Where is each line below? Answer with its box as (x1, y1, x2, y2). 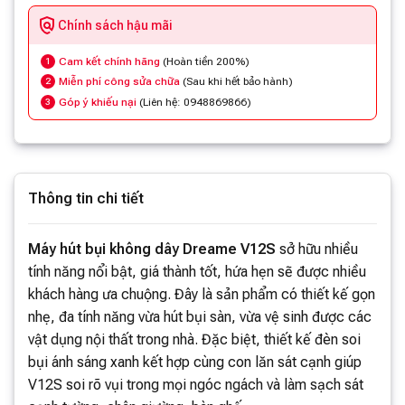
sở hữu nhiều (276, 240, 358, 258)
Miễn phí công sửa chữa (59, 75, 180, 89)
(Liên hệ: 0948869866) (137, 95, 251, 108)
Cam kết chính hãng (59, 55, 160, 69)
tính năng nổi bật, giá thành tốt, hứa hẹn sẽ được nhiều (28, 262, 366, 280)
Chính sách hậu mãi (58, 17, 173, 33)
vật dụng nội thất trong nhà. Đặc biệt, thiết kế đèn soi (28, 330, 361, 348)
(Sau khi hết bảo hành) (180, 75, 293, 89)
